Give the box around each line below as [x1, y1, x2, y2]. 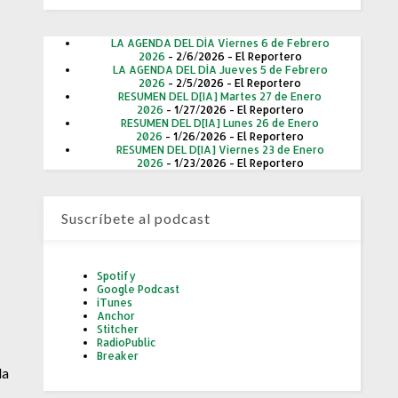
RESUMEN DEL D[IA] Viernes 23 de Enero [115, 143, 324, 157]
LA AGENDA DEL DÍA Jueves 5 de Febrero [112, 63, 328, 77]
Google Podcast [97, 283, 180, 297]
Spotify [97, 269, 137, 283]
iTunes [97, 296, 133, 310]
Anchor [97, 309, 136, 323]
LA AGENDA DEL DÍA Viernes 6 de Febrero [110, 36, 330, 51]
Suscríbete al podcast [61, 210, 211, 227]
